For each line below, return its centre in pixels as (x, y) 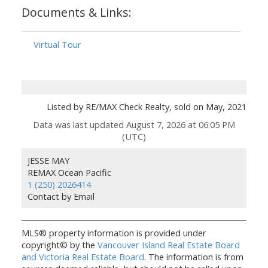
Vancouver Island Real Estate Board (168, 244)
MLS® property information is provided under (114, 232)
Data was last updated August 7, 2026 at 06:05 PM (134, 124)
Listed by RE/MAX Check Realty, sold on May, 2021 (147, 106)
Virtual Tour (57, 44)
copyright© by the (59, 244)
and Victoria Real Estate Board (83, 256)
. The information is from (194, 256)
